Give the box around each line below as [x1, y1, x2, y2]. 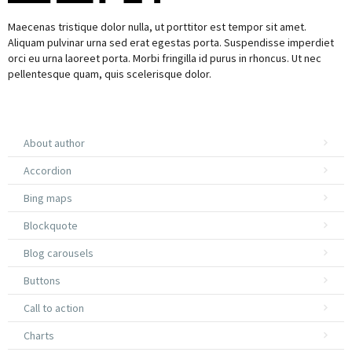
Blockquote [24, 218, 78, 233]
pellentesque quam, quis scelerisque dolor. [8, 67, 211, 81]
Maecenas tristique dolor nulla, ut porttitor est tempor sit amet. [8, 20, 306, 34]
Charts [24, 328, 54, 343]
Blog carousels [24, 246, 93, 260]
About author [24, 136, 85, 150]
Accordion [24, 163, 71, 178]
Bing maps [24, 191, 72, 205]
